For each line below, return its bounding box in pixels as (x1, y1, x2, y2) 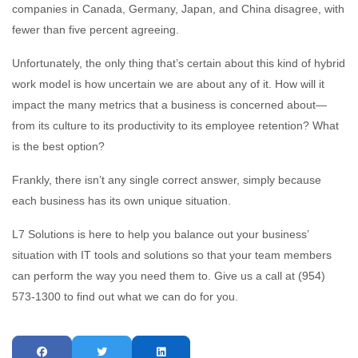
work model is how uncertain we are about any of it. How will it (12, 77, 324, 90)
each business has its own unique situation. (12, 193, 231, 207)
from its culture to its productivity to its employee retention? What (12, 118, 339, 132)
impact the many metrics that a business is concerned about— (12, 97, 327, 111)
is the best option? (12, 139, 105, 153)
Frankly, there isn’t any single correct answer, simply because (12, 173, 321, 186)
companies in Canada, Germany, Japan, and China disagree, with (12, 2, 344, 15)
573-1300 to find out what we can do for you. (12, 289, 238, 303)
